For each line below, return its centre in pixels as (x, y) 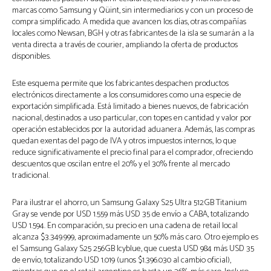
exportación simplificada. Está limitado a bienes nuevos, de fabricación (130, 107)
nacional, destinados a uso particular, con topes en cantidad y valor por (132, 119)
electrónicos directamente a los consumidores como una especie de (127, 96)
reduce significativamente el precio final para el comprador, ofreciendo (132, 153)
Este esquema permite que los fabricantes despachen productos (120, 84)
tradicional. (31, 176)
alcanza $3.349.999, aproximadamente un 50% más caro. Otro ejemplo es (135, 238)
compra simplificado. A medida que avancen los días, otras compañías (129, 22)
